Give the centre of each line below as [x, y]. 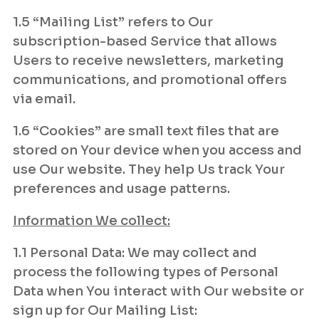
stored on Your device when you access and [157, 150]
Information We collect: [91, 221]
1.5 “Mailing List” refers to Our [113, 22]
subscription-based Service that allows [145, 41]
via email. [44, 99]
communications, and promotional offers [150, 80]
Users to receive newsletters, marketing [148, 61]
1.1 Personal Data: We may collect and [135, 253]
